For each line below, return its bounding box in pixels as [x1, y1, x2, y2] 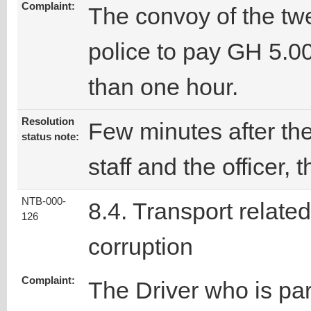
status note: [22, 131, 79, 143]
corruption [88, 233, 193, 260]
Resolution [22, 116, 74, 128]
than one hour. [88, 74, 238, 101]
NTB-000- [22, 196, 66, 208]
